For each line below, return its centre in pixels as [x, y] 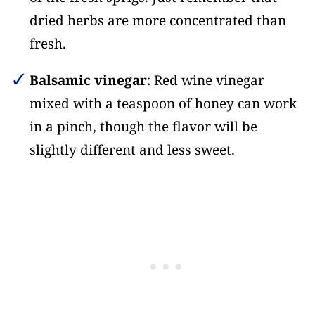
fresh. [47, 44]
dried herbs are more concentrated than [157, 21]
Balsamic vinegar [88, 81]
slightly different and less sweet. [132, 150]
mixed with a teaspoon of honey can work [163, 104]
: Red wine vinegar [205, 81]
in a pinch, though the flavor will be [143, 127]
